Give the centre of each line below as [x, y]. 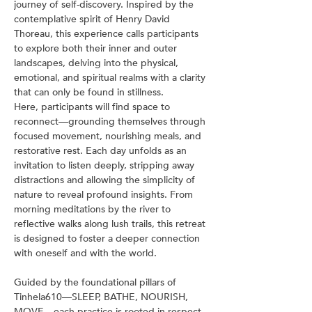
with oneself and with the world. [85, 253]
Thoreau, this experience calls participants [108, 34]
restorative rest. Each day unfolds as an [102, 151]
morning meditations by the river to [94, 209]
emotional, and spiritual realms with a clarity [111, 78]
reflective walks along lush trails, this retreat [111, 224]
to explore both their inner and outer [97, 48]
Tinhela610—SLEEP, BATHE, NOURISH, [102, 297]
